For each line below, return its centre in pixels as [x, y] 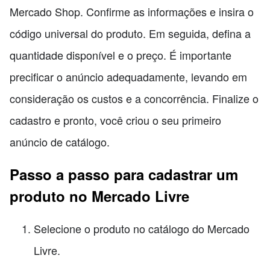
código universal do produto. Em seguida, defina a [130, 33]
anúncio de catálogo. [60, 142]
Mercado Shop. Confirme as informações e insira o [132, 12]
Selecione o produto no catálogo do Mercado [142, 229]
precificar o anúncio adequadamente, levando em [128, 77]
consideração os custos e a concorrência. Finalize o [134, 99]
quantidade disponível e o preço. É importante [121, 55]
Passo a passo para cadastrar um [124, 174]
